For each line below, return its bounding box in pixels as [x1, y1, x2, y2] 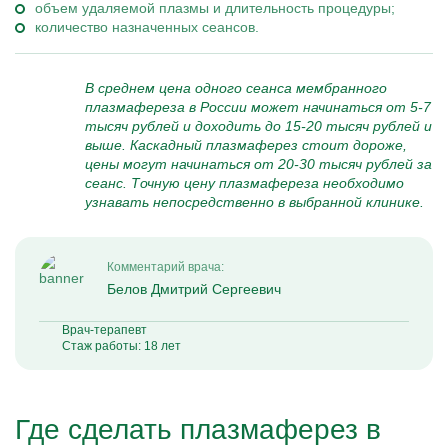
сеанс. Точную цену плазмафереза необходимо [85, 175, 404, 191]
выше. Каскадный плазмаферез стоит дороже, [85, 137, 407, 153]
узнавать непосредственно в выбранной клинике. [85, 194, 424, 210]
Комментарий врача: [107, 259, 224, 274]
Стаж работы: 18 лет [62, 339, 181, 353]
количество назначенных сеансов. [35, 19, 259, 35]
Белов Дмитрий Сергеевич [107, 281, 281, 298]
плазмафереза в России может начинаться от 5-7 [85, 99, 431, 115]
